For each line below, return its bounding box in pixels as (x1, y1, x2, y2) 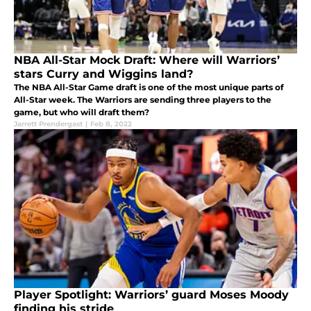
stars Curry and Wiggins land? (14, 67, 193, 81)
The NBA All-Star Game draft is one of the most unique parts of (14, 81, 284, 92)
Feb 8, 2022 (90, 119, 132, 128)
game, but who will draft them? (14, 106, 149, 117)
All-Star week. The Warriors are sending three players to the (14, 94, 271, 105)
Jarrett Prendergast (14, 119, 83, 128)
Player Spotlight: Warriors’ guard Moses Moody (14, 287, 289, 301)
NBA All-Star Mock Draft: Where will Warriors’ (14, 53, 280, 67)
